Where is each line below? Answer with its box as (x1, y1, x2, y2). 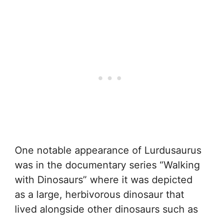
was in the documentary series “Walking (15, 159, 200, 171)
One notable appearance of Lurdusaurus (15, 144, 201, 156)
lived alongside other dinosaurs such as (15, 203, 198, 215)
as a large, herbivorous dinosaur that (15, 188, 184, 200)
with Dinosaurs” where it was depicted (15, 173, 192, 186)
